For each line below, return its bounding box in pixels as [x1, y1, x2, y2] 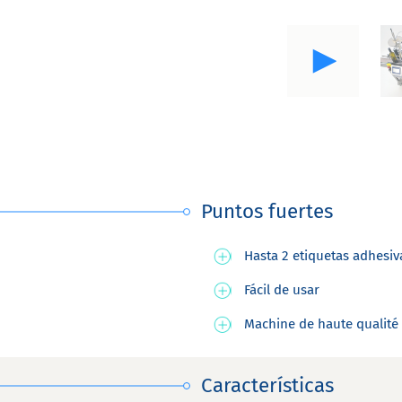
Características [201, 373, 335, 398]
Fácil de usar [244, 282, 320, 299]
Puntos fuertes [201, 199, 334, 224]
